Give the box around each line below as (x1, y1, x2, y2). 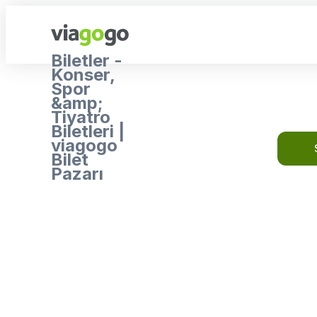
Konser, (51, 64, 115, 85)
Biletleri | (51, 121, 125, 142)
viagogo (51, 135, 117, 156)
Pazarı (51, 163, 103, 184)
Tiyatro (51, 107, 110, 127)
